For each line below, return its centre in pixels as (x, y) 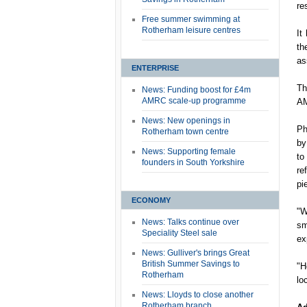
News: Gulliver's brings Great (196, 253)
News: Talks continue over (191, 222)
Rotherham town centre (185, 132)
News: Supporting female (189, 151)
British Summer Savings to (191, 264)
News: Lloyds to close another (198, 295)
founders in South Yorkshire (193, 162)
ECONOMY (151, 200)
